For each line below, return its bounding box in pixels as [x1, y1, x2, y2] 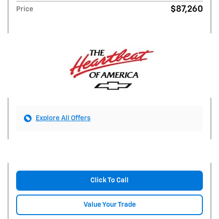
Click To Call [90, 176, 129, 184]
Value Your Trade [83, 201, 136, 208]
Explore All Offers [36, 114, 90, 122]
